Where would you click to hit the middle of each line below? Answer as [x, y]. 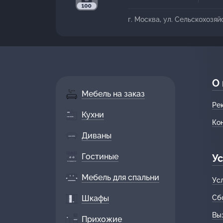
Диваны [97, 135]
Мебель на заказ [113, 94]
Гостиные [100, 156]
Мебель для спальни [120, 177]
